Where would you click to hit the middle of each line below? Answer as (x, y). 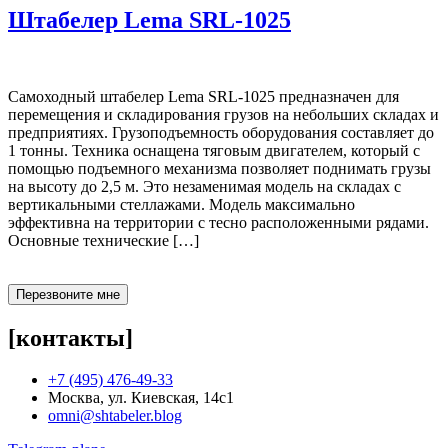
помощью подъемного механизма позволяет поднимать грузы (219, 168)
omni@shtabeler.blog (115, 416)
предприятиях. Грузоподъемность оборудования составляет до (221, 132)
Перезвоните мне (68, 294)
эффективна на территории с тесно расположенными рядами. (220, 222)
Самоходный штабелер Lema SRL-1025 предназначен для (203, 96)
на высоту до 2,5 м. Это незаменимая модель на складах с (204, 186)
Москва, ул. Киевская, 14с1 (141, 398)
